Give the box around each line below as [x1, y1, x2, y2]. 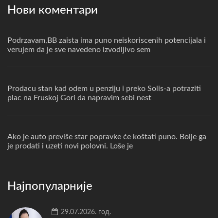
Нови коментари [7, 4, 98, 16]
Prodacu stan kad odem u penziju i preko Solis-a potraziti [7, 84, 201, 92]
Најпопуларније [7, 180, 92, 192]
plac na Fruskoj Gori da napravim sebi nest [7, 93, 151, 102]
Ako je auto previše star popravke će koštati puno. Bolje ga [7, 132, 206, 141]
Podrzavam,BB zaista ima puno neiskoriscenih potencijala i [7, 36, 206, 44]
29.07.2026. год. [59, 208, 111, 216]
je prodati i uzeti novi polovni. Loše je [7, 142, 133, 150]
